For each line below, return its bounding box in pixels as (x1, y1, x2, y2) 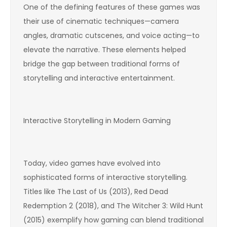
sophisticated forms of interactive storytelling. (23, 172, 187, 182)
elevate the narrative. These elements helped (23, 44, 186, 55)
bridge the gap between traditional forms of (23, 58, 180, 69)
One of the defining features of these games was (23, 2, 200, 12)
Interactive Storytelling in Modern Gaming (23, 115, 171, 126)
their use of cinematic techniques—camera (23, 16, 179, 26)
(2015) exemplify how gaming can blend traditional (23, 214, 204, 225)
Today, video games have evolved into (23, 158, 161, 168)
